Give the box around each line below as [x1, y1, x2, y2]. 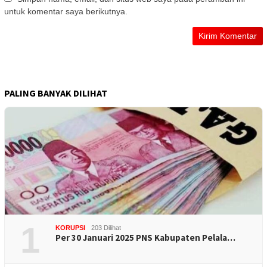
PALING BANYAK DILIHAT [4, 87, 107, 100]
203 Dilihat [91, 224, 121, 232]
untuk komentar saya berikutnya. [4, 7, 128, 17]
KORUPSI [55, 224, 85, 232]
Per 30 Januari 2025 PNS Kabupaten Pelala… [55, 232, 235, 244]
